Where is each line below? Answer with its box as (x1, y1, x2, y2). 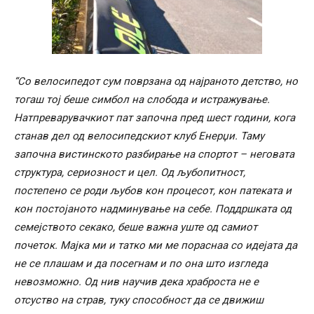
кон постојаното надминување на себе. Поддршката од (14, 202, 292, 215)
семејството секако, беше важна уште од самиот (14, 220, 257, 233)
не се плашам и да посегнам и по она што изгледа (14, 257, 268, 270)
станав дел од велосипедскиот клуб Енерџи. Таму (14, 129, 264, 142)
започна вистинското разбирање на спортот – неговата (14, 147, 294, 161)
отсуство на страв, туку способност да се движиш (14, 293, 264, 306)
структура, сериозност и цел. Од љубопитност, (14, 165, 245, 179)
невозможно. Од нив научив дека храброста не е (14, 275, 259, 288)
